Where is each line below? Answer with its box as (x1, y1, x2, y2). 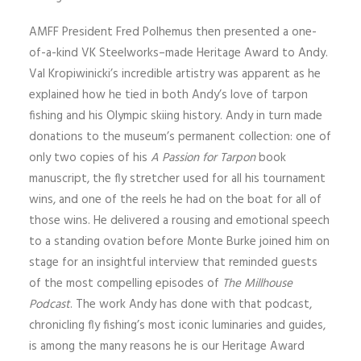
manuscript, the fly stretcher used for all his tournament (29, 169, 326, 189)
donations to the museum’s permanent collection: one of (29, 127, 331, 147)
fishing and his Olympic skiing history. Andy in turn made (29, 106, 322, 126)
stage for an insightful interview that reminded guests (29, 253, 317, 272)
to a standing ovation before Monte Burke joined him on (29, 232, 330, 251)
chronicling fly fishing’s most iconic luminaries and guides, (29, 316, 326, 335)
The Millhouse (222, 274, 293, 293)
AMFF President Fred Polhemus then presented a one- (29, 23, 317, 42)
